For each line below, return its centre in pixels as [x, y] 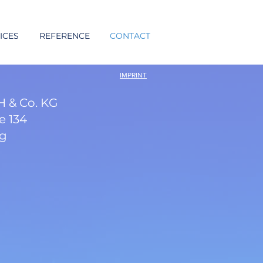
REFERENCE [65, 36]
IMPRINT [133, 75]
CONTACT [130, 36]
